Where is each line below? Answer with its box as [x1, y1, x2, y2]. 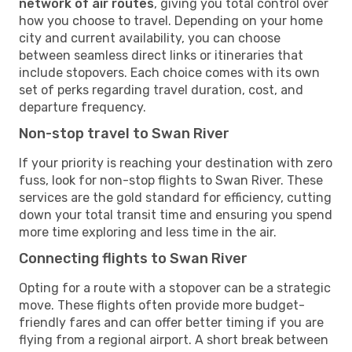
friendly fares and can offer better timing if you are [19, 314, 324, 330]
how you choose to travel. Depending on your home [19, 13, 323, 28]
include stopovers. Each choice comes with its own [19, 64, 320, 80]
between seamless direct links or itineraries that [19, 47, 303, 63]
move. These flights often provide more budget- [19, 297, 305, 313]
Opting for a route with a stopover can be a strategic [19, 280, 331, 295]
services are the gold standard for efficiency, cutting [19, 189, 332, 205]
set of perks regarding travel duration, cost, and [19, 82, 303, 97]
